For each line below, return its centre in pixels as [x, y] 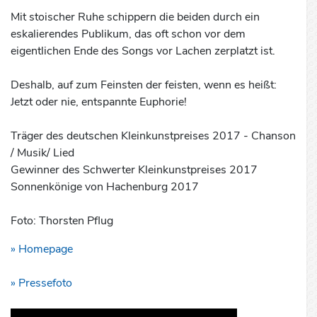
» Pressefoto [41, 283]
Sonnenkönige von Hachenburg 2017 [105, 187]
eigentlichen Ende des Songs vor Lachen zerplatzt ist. [143, 51]
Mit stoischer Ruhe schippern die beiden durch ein [135, 17]
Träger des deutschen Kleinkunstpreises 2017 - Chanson [153, 136]
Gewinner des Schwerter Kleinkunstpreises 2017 [134, 170]
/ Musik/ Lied [42, 153]
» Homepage [42, 249]
